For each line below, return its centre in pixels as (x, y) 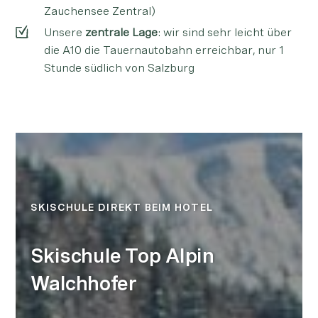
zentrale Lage (121, 32)
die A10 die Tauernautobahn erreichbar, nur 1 (164, 50)
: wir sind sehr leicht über (224, 32)
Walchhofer (83, 284)
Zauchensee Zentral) (99, 11)
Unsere (64, 32)
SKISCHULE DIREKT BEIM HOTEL (121, 207)
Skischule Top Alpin (122, 256)
